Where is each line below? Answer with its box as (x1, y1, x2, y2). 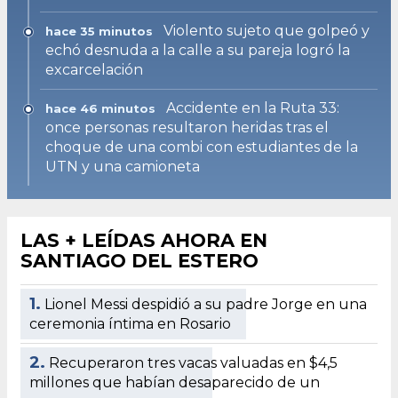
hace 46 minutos (45, 100, 155, 115)
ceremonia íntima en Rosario (29, 314, 231, 332)
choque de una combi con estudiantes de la (45, 138, 358, 155)
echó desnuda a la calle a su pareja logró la (45, 41, 350, 59)
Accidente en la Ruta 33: (166, 99, 339, 116)
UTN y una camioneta (45, 157, 200, 175)
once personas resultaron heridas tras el (45, 118, 329, 136)
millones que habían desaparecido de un (29, 373, 320, 391)
